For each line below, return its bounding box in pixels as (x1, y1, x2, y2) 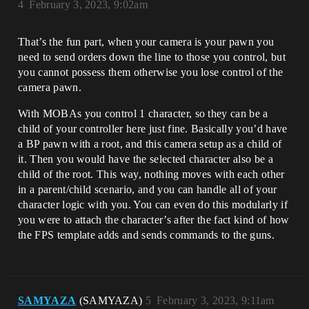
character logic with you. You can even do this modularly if (18, 199, 288, 211)
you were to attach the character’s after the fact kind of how (18, 214, 290, 226)
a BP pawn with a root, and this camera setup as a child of (18, 138, 282, 150)
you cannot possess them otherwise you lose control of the (18, 66, 283, 79)
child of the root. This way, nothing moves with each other (18, 168, 285, 181)
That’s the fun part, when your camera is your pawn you (18, 36, 275, 48)
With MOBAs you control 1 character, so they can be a (18, 108, 268, 120)
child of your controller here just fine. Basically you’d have (18, 123, 288, 135)
